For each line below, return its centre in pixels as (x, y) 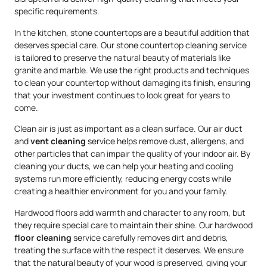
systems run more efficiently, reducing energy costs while (123, 179)
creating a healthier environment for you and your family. (121, 191)
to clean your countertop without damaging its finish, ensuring (132, 82)
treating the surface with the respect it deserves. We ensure (129, 250)
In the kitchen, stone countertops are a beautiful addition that (132, 32)
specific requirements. (57, 11)
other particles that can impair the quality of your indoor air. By (132, 154)
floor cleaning (43, 237)
